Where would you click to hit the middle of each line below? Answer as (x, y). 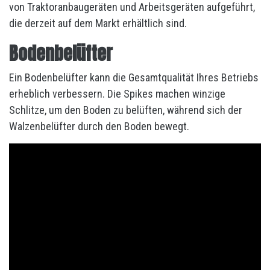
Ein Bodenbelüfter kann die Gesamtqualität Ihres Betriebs (134, 77)
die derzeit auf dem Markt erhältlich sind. (99, 23)
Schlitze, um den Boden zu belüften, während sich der (126, 110)
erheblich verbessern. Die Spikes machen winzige (117, 94)
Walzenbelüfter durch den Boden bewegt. (99, 126)
